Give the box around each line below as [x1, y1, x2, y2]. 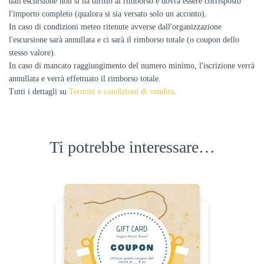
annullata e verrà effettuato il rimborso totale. [9, 74, 161, 83]
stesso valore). [9, 48, 56, 57]
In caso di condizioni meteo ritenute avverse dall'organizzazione [9, 22, 222, 31]
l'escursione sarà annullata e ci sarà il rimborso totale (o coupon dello [9, 35, 239, 44]
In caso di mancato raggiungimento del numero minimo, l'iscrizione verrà [9, 61, 255, 70]
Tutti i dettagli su [9, 87, 67, 96]
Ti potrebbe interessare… [49, 138, 215, 156]
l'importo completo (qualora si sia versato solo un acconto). [9, 9, 207, 18]
